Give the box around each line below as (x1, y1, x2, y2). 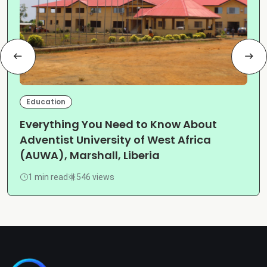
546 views (76, 172, 114, 182)
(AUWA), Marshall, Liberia (20, 148, 160, 163)
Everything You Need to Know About (20, 117, 217, 132)
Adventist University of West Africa (20, 132, 211, 148)
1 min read (28, 172, 68, 182)
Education (26, 96, 66, 107)
